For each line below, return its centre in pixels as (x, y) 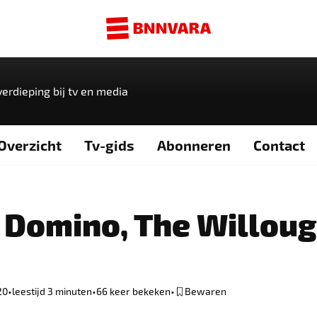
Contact (279, 145)
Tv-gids (109, 145)
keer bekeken (139, 291)
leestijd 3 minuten (52, 291)
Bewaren (206, 291)
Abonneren (194, 145)
